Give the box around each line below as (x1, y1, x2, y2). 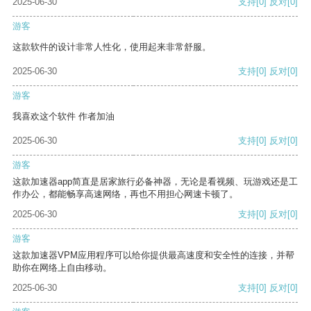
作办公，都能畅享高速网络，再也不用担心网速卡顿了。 (12, 189, 238, 200)
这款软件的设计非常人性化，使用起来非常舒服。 (12, 42, 211, 53)
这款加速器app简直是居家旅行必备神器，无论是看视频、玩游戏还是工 (12, 176, 298, 187)
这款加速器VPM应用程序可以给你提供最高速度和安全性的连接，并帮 (12, 250, 294, 261)
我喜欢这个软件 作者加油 (12, 111, 115, 122)
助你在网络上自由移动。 (12, 262, 112, 274)
